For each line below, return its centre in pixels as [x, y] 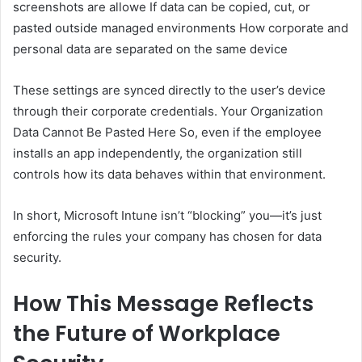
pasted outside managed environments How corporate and [181, 28]
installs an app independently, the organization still [158, 154]
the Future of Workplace [147, 334]
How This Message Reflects [163, 304]
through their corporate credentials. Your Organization [168, 112]
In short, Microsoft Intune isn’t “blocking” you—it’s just [167, 216]
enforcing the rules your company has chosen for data [167, 237]
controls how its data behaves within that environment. [169, 175]
